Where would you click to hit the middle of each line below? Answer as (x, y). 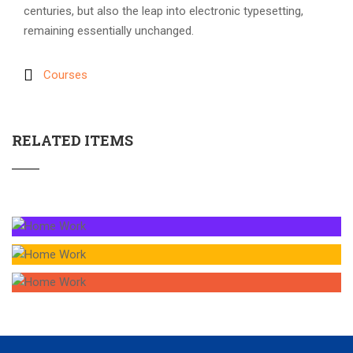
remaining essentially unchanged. (109, 31)
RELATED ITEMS (72, 140)
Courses (65, 74)
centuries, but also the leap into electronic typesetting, (163, 11)
